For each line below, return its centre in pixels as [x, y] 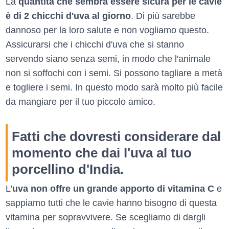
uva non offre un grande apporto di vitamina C [113, 189]
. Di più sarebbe [163, 16]
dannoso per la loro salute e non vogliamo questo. [107, 30]
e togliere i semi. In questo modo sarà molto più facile [114, 88]
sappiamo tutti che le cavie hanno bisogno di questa [111, 203]
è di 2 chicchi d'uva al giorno [68, 16]
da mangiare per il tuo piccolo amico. [81, 102]
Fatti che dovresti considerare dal [116, 137]
